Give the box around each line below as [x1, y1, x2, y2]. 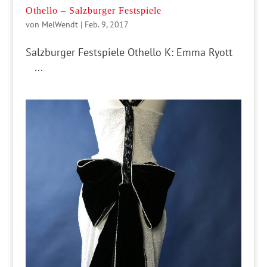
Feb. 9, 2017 [84, 18, 129, 30]
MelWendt [41, 18, 78, 30]
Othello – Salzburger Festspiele [25, 5, 162, 15]
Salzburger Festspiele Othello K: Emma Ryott [25, 45, 238, 59]
